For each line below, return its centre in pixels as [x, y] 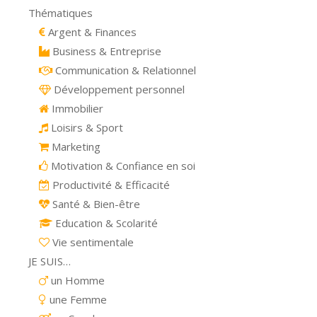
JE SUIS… [50, 261]
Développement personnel [118, 90]
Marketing [75, 147]
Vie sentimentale [92, 242]
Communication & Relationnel [124, 70]
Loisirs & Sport [86, 128]
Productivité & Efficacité [110, 185]
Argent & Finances [91, 32]
